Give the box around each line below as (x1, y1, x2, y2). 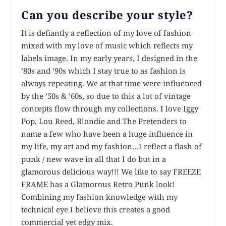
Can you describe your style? (21, 7, 193, 22)
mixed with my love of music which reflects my (21, 40, 193, 50)
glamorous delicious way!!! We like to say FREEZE (21, 166, 201, 177)
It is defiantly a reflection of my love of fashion (21, 27, 192, 38)
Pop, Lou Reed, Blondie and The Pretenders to (21, 116, 187, 126)
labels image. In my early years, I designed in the (21, 52, 198, 63)
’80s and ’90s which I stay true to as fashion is (21, 65, 186, 76)
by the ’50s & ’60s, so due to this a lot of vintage (21, 90, 191, 101)
